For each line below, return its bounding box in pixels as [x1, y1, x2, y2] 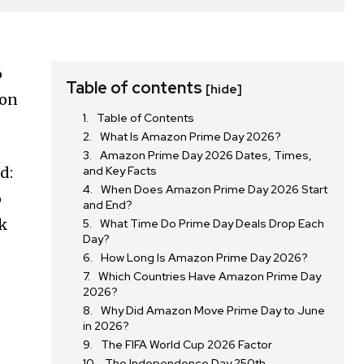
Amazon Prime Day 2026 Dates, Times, [100, 148, 313, 162]
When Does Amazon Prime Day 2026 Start [101, 182, 328, 197]
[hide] [206, 81, 243, 97]
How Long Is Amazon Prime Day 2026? [101, 250, 309, 265]
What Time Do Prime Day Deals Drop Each [100, 216, 325, 231]
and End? [83, 197, 133, 212]
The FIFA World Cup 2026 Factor [101, 337, 273, 352]
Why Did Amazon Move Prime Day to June [101, 303, 326, 318]
